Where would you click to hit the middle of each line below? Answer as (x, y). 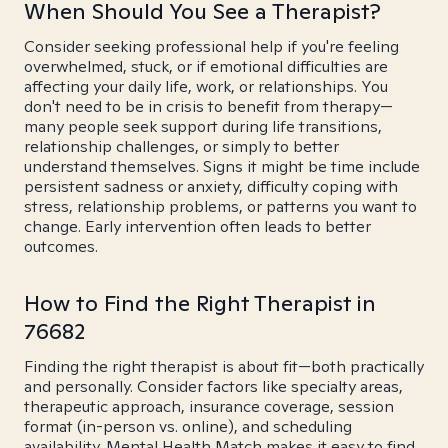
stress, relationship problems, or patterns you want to (220, 206)
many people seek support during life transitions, (203, 126)
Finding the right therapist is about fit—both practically (224, 366)
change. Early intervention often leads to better (197, 226)
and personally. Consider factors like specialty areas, (213, 386)
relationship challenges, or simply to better (181, 146)
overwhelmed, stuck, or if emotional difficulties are (206, 66)
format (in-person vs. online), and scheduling (188, 426)
